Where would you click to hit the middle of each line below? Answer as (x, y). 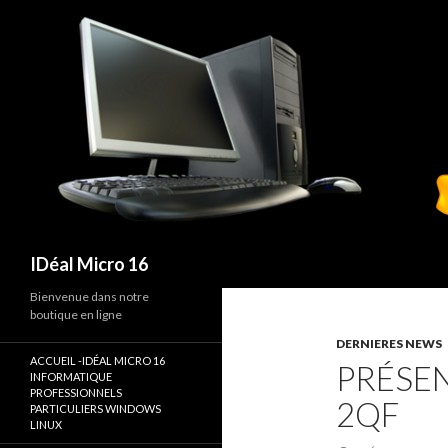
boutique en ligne (76, 314)
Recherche (40, 250)
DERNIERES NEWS (389, 343)
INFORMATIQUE (71, 376)
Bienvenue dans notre (89, 296)
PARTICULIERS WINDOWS (95, 408)
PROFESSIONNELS (76, 392)
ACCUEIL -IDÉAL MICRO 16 (97, 360)
